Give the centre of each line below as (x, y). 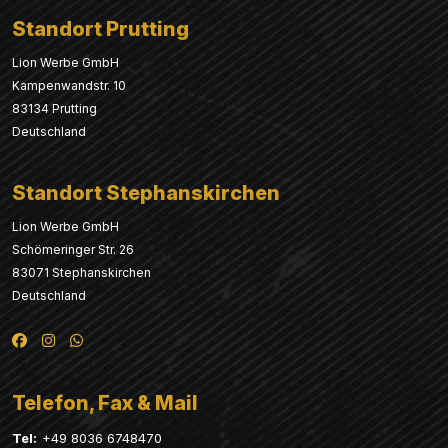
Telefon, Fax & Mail (105, 403)
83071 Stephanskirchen (81, 273)
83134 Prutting (54, 109)
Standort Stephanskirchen (146, 193)
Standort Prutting (100, 29)
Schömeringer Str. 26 (73, 250)
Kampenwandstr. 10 (69, 86)
